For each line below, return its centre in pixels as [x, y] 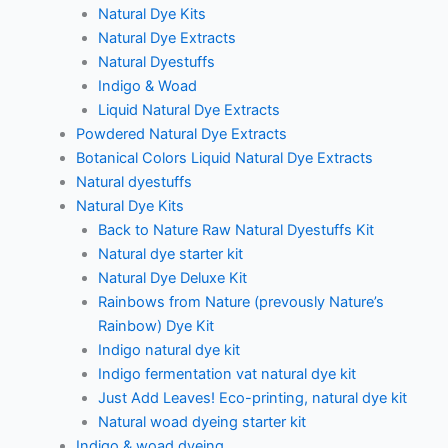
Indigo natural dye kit [168, 349]
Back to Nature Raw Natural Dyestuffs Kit [235, 229]
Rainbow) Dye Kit [155, 325]
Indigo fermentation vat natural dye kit [226, 373]
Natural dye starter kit [170, 253]
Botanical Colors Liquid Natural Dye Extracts [224, 157]
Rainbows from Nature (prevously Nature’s [240, 301]
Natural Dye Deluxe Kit [172, 277]
